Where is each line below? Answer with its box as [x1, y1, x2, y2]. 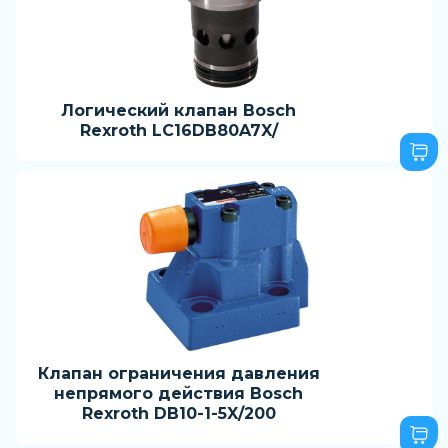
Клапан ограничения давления [37, 364, 320, 383]
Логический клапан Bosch [61, 101, 296, 120]
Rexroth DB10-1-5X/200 [81, 404, 276, 423]
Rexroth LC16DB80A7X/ [79, 121, 278, 140]
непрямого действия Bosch [54, 384, 303, 403]
